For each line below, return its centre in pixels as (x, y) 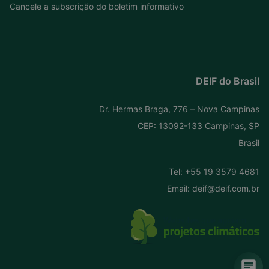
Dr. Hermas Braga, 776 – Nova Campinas (179, 109)
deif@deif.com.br (225, 188)
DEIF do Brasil (227, 81)
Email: (179, 188)
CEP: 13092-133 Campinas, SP (198, 125)
